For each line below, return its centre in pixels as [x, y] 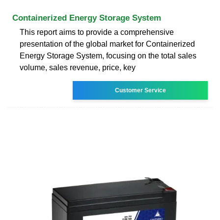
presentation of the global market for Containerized [107, 44]
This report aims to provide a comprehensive [97, 32]
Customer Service [140, 90]
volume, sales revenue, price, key [78, 67]
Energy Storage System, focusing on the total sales [108, 55]
